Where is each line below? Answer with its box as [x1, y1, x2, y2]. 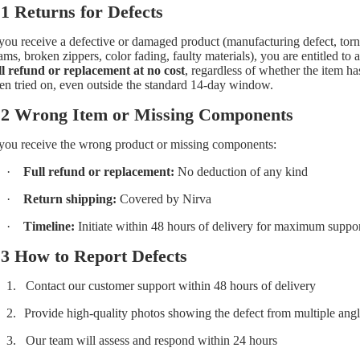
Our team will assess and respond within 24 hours [26, 333, 277, 347]
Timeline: [23, 219, 75, 233]
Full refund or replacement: [23, 164, 174, 178]
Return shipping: [23, 191, 117, 206]
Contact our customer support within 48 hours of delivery [26, 278, 316, 292]
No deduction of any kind [174, 164, 308, 178]
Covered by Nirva [117, 191, 211, 206]
